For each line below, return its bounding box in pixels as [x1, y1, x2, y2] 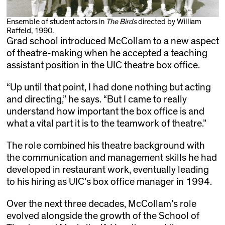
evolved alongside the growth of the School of [6, 210, 199, 221]
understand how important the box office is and [6, 106, 204, 117]
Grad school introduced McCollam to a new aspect [6, 36, 219, 46]
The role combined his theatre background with [6, 140, 205, 151]
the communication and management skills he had [6, 152, 217, 163]
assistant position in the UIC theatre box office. [6, 60, 200, 70]
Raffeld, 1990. [6, 26, 54, 35]
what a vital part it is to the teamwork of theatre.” [6, 118, 206, 129]
